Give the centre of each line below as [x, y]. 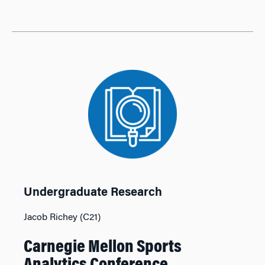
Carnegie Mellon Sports [103, 248]
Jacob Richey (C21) [62, 218]
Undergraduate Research [93, 193]
